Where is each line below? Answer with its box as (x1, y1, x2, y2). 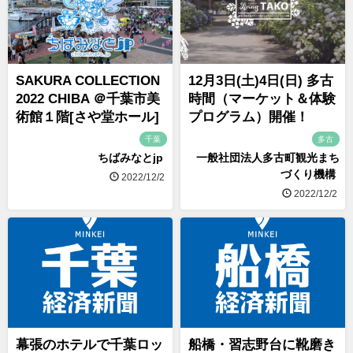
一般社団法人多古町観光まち (196, 151, 340, 164)
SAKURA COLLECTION (16, 73, 160, 89)
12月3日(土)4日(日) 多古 (188, 73, 333, 89)
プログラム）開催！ (188, 110, 309, 125)
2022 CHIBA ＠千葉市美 (16, 91, 160, 107)
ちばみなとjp (98, 151, 163, 164)
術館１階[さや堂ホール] (16, 110, 159, 125)
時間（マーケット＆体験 (188, 91, 336, 107)
